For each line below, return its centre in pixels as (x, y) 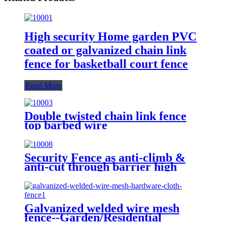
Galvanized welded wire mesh (102, 208)
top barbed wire (66, 125)
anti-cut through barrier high (101, 166)
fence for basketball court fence (106, 64)
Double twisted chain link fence (105, 116)
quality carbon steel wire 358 (99, 176)
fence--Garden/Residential (93, 217)
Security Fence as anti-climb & (105, 157)
